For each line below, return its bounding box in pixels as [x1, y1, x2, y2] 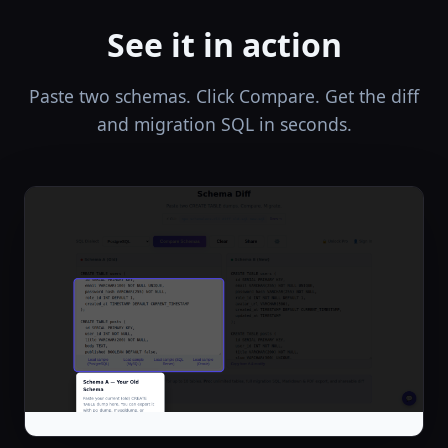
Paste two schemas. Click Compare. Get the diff [29, 84, 419, 108]
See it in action [106, 23, 342, 66]
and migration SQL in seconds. [96, 112, 352, 136]
